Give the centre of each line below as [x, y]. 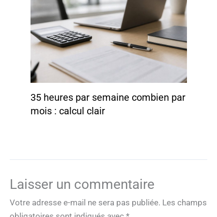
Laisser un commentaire [82, 184]
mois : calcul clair [68, 111]
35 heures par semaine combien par [108, 97]
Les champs [185, 202]
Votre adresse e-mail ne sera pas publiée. [85, 202]
